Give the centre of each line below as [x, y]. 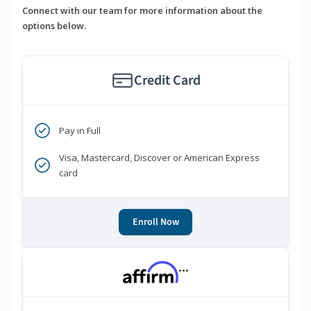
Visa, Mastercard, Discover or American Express [159, 158]
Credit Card [167, 81]
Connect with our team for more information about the [142, 11]
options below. [54, 26]
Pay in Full [80, 131]
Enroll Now [155, 222]
